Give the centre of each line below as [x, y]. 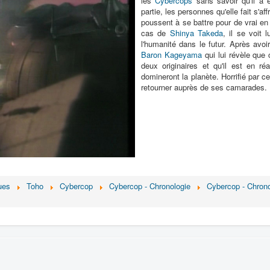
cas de [155, 33]
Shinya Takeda [196, 33]
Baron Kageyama [171, 55]
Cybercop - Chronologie [150, 186]
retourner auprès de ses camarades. [204, 87]
